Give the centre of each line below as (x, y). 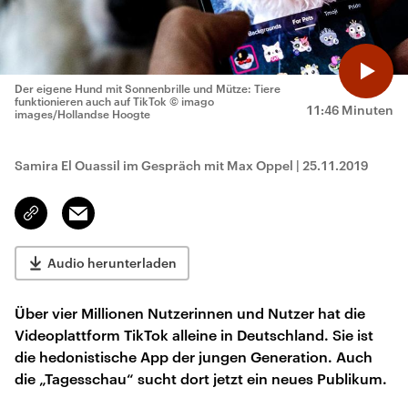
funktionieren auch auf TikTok (91, 101)
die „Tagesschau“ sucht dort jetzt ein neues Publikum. (201, 378)
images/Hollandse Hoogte (82, 114)
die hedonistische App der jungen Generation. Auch (194, 357)
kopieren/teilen (74, 221)
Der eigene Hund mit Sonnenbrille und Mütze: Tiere (148, 88)
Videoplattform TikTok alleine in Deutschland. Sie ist (194, 335)
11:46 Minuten (350, 110)
